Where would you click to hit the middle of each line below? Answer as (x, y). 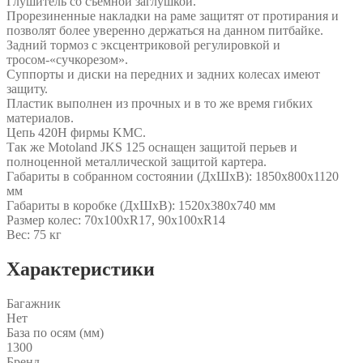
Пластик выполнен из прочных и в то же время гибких (160, 103)
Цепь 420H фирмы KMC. (76, 132)
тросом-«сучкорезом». (67, 59)
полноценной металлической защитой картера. (137, 161)
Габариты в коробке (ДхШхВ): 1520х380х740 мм (141, 205)
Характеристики (81, 269)
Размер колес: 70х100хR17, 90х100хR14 (116, 220)
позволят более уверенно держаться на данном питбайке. (165, 30)
